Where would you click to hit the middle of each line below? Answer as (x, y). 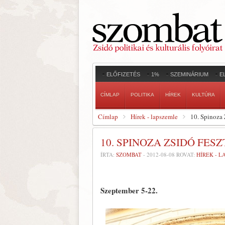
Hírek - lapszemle (154, 117)
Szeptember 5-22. (129, 190)
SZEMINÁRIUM (189, 74)
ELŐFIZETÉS (123, 74)
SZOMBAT (129, 154)
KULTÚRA (203, 95)
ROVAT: (186, 154)
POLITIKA (142, 95)
